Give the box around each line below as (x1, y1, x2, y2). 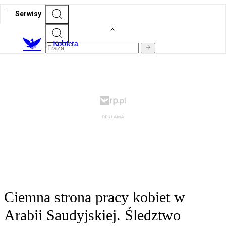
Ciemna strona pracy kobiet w (4, 189, 185, 206)
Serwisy (15, 9, 41, 18)
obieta (58, 39, 78, 49)
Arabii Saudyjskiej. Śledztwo (4, 207, 181, 224)
